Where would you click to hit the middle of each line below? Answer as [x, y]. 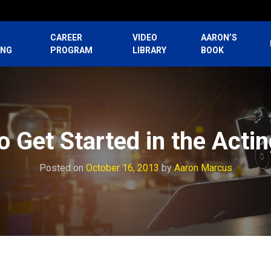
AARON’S [219, 37]
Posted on [62, 168]
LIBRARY [150, 50]
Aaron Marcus [203, 168]
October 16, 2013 [122, 168]
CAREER [66, 37]
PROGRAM [71, 50]
